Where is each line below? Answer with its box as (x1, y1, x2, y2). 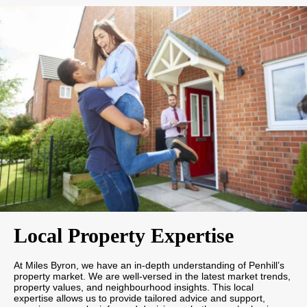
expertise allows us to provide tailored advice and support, (14, 292, 265, 304)
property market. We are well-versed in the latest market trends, (14, 270, 291, 282)
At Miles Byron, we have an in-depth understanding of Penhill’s (14, 259, 284, 271)
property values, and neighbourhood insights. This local (14, 281, 254, 293)
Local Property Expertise (14, 223, 234, 247)
